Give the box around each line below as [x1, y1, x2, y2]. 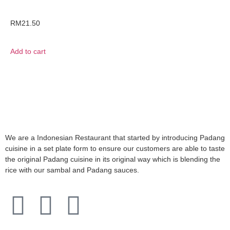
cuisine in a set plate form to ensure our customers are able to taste [5, 144, 225, 152]
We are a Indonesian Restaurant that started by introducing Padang [5, 133, 225, 142]
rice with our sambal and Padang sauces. [5, 165, 141, 174]
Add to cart [10, 47, 46, 55]
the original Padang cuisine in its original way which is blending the [5, 155, 220, 163]
